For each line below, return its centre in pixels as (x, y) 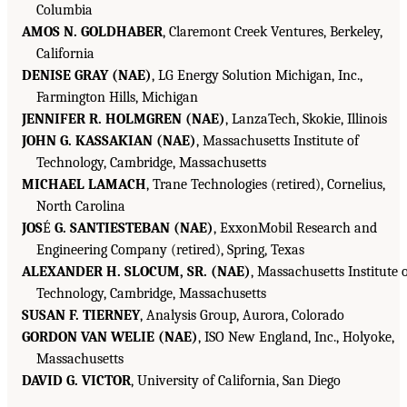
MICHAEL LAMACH (84, 185)
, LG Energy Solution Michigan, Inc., (257, 76)
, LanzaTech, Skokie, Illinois (306, 119)
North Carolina (81, 207)
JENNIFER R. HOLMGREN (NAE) (124, 119)
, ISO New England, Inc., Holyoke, (296, 338)
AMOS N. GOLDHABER (92, 32)
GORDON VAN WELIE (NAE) (110, 338)
